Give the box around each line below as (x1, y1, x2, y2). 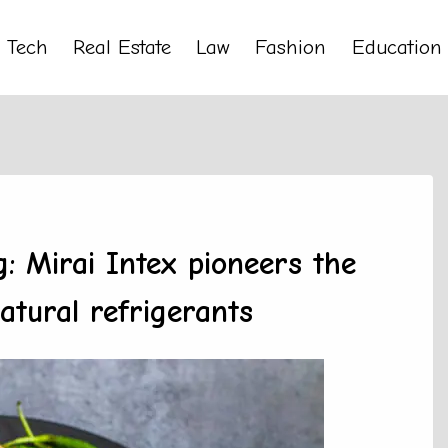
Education (351, 35, 442, 59)
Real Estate (73, 35, 172, 59)
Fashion (255, 35, 327, 59)
